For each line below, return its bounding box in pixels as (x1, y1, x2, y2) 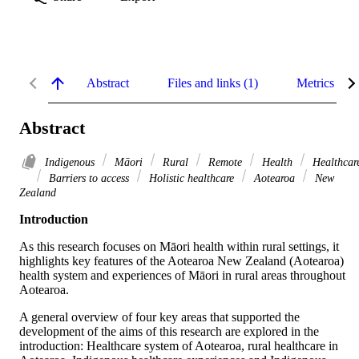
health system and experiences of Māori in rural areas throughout (19, 268, 345, 283)
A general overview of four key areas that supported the (19, 310, 300, 325)
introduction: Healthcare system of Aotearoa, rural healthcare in (19, 339, 338, 353)
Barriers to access (46, 171, 132, 185)
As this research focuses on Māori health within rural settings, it (19, 240, 339, 254)
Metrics (296, 75, 334, 90)
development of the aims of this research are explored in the (19, 325, 319, 339)
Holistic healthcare (146, 171, 237, 185)
